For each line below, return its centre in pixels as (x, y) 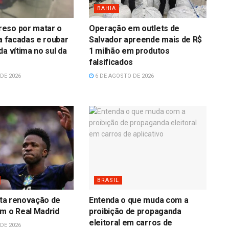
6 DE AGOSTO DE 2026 (123, 76)
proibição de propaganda (135, 212)
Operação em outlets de (134, 28)
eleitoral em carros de (130, 223)
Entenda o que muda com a (139, 200)
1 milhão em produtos (129, 51)
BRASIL (108, 180)
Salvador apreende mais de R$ (145, 39)
